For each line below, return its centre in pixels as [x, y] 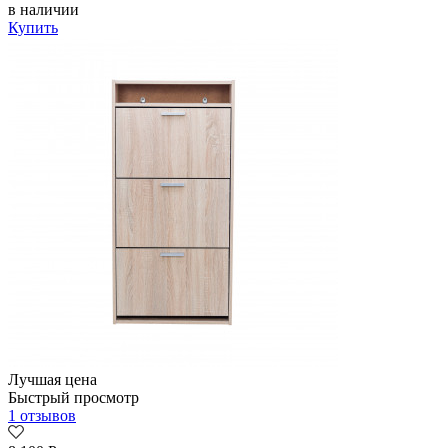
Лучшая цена [52, 380]
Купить [33, 28]
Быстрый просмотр [73, 398]
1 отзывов [42, 416]
